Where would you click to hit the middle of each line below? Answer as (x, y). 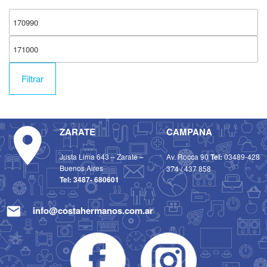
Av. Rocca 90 (188, 156)
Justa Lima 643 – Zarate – (101, 156)
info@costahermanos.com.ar (93, 211)
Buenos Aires (81, 167)
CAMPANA (189, 131)
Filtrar (32, 78)
